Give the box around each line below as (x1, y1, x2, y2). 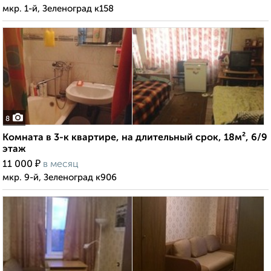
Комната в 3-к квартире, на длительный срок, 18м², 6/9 (2, 133, 267, 143)
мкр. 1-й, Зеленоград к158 (2, 4, 114, 14)
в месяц (43, 160, 79, 170)
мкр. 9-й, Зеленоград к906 (2, 173, 117, 183)
